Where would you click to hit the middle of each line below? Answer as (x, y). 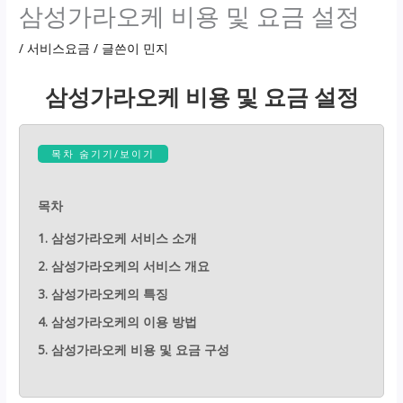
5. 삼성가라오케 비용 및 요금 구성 (134, 349)
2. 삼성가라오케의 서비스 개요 (124, 265)
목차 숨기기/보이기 (103, 153)
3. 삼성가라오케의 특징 (103, 293)
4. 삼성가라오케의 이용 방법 (118, 321)
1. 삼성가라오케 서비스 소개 (118, 237)
